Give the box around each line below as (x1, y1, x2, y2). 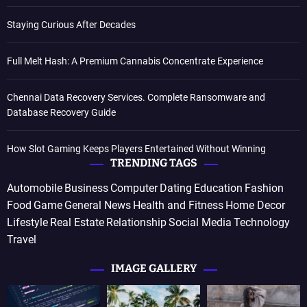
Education (194, 181, 243, 195)
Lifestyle (7, 215, 48, 229)
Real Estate (50, 215, 104, 229)
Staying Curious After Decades (7, 19, 136, 30)
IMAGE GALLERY (110, 261, 197, 275)
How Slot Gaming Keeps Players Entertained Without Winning (7, 143, 266, 154)
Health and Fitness (133, 198, 223, 212)
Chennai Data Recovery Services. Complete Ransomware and (7, 91, 265, 103)
